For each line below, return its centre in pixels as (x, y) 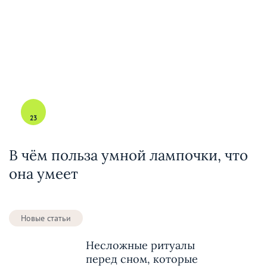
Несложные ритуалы (140, 245)
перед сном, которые (142, 259)
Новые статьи (46, 218)
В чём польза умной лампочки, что (128, 155)
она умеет (44, 173)
